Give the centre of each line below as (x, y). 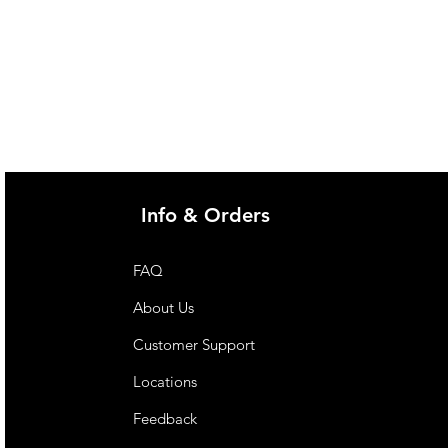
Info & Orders (206, 215)
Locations (167, 381)
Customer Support (194, 344)
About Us (164, 307)
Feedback (167, 418)
